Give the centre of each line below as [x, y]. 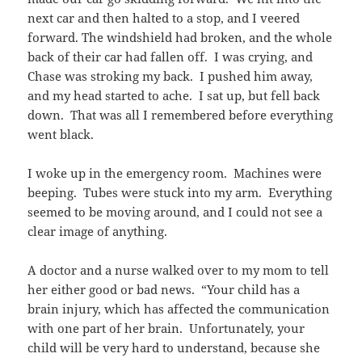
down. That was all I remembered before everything [181, 115]
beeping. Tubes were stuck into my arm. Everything [180, 193]
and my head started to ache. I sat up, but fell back [174, 96]
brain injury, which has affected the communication [179, 309]
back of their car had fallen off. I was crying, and [170, 57]
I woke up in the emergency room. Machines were [175, 173]
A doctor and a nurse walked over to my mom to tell [179, 270]
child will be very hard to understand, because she [174, 348]
